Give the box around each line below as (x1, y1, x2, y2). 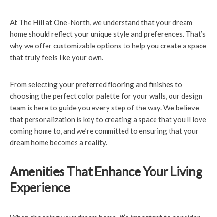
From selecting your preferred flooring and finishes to (10, 80, 182, 89)
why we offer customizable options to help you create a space (10, 41, 206, 50)
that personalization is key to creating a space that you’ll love (10, 115, 206, 124)
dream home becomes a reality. (10, 138, 107, 147)
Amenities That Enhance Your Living (10, 164, 202, 179)
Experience (10, 180, 70, 195)
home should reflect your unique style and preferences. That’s (10, 30, 206, 38)
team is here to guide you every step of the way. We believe (10, 103, 199, 112)
